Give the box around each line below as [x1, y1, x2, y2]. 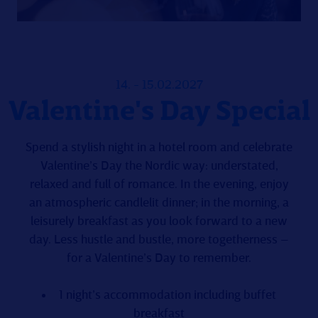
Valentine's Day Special [8, 99, 310, 127]
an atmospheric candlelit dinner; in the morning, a [29, 197, 289, 209]
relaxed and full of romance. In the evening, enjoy [29, 178, 289, 191]
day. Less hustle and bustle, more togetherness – [29, 234, 289, 246]
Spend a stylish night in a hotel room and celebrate [26, 141, 292, 154]
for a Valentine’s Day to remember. [67, 252, 251, 265]
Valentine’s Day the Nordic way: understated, [40, 160, 278, 172]
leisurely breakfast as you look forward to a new [31, 215, 287, 228]
